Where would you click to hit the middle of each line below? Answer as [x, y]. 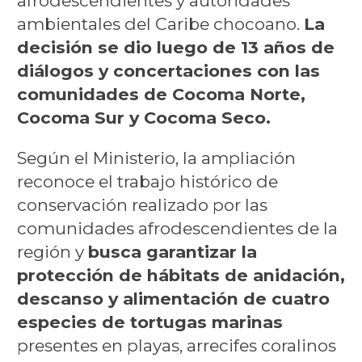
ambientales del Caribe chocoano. [160, 23]
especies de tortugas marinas [149, 322]
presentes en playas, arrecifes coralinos [176, 345]
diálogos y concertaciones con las [168, 70]
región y [52, 251]
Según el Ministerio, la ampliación [156, 158]
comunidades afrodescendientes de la [177, 228]
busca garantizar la [172, 251]
